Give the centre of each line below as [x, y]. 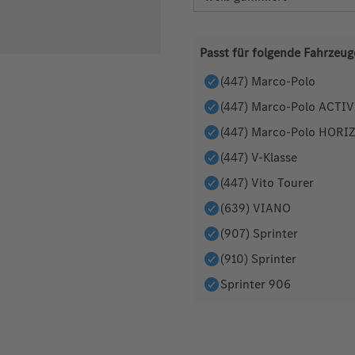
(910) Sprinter [258, 258]
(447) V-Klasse [259, 157]
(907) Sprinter [259, 233]
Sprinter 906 [256, 284]
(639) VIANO [256, 208]
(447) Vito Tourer [267, 182]
